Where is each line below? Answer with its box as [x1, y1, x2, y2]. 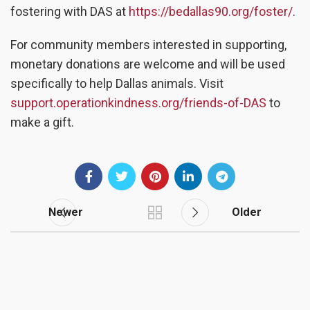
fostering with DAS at [10, 4, 129, 19]
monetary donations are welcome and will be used [10, 57, 285, 72]
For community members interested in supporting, [10, 37, 286, 53]
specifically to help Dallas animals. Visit [10, 76, 224, 91]
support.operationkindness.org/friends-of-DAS [10, 95, 266, 111]
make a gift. [10, 115, 74, 130]
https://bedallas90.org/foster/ [129, 4, 293, 19]
